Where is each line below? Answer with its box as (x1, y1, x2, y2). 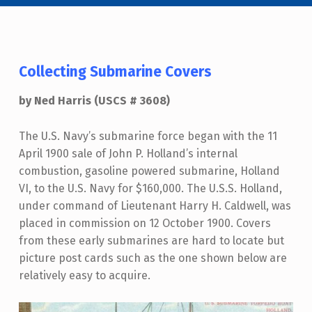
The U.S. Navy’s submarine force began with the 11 (18, 129, 277, 143)
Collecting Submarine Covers (18, 62, 212, 81)
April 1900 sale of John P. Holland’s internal (18, 146, 237, 160)
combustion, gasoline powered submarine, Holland (18, 164, 280, 178)
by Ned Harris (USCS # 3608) (18, 93, 170, 107)
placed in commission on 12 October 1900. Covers (18, 216, 271, 230)
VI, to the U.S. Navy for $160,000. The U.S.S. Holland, (18, 181, 282, 195)
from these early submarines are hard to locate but (18, 233, 284, 247)
